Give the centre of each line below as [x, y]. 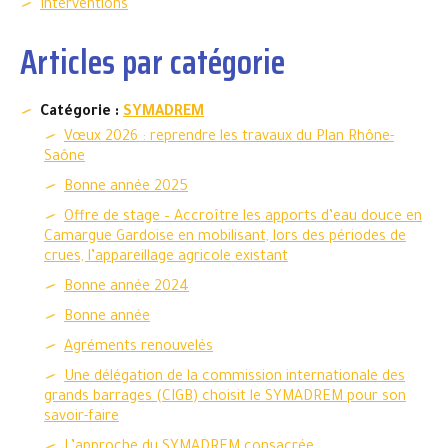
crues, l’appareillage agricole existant [166, 258]
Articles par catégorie [152, 61]
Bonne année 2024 [126, 288]
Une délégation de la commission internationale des [234, 378]
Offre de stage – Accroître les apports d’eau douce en [243, 218]
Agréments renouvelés [138, 348]
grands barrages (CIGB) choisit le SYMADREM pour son [225, 398]
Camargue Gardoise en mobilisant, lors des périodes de [225, 238]
